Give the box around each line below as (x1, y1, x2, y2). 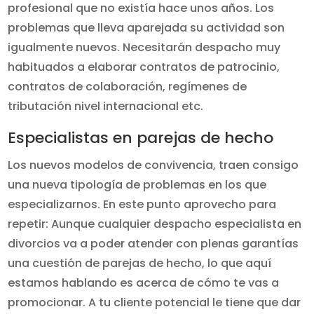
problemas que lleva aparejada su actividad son (8, 20, 285, 36)
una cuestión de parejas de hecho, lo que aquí (8, 255, 272, 271)
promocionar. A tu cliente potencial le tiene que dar (8, 294, 301, 310)
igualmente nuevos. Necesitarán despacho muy (8, 39, 281, 55)
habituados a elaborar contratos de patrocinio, (8, 59, 280, 75)
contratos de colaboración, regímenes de (8, 78, 247, 95)
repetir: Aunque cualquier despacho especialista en (8, 216, 302, 232)
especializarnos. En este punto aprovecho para (8, 196, 277, 212)
